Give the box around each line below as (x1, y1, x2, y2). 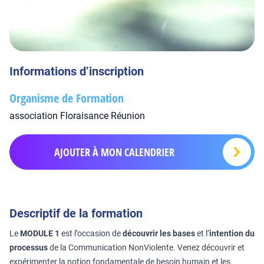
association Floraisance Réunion (9, 110, 145, 121)
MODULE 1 (20, 229, 60, 238)
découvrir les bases (123, 229, 195, 238)
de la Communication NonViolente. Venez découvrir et (48, 243, 245, 252)
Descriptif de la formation (9, 206, 143, 220)
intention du (209, 229, 255, 238)
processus (9, 243, 48, 252)
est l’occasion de (60, 229, 123, 238)
